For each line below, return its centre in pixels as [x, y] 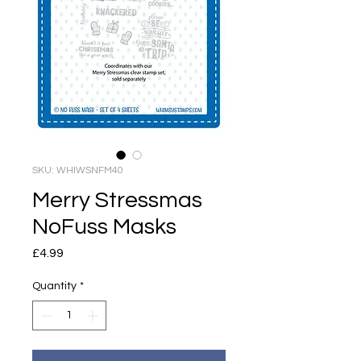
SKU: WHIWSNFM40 [78, 170]
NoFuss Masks [104, 226]
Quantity [54, 286]
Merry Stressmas [117, 200]
